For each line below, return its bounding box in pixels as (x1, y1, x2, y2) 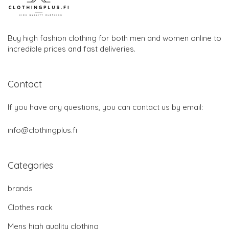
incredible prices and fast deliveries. (8, 43, 135, 54)
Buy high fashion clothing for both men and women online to (8, 33, 221, 43)
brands (8, 183, 33, 193)
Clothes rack (8, 202, 53, 212)
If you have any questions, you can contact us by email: (8, 102, 203, 112)
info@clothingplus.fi (8, 125, 77, 135)
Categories (8, 159, 53, 171)
